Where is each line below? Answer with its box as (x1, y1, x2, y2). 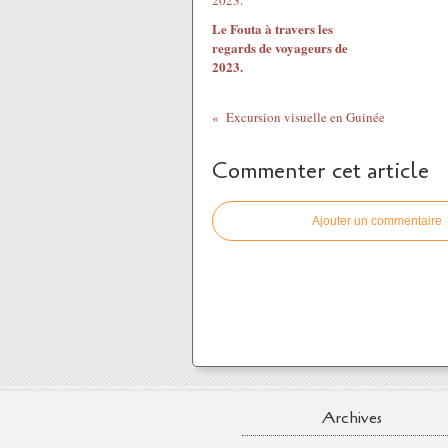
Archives (322, 407, 382, 429)
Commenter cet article (212, 156, 429, 186)
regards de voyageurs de (212, 38, 348, 57)
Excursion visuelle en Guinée (225, 108, 385, 126)
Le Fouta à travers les (212, 19, 333, 38)
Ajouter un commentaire (312, 214, 442, 228)
